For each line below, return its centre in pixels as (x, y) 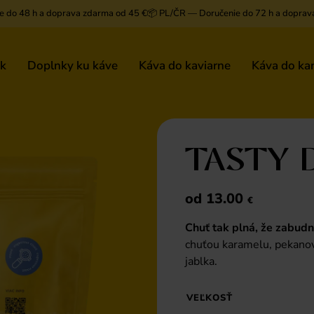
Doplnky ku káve (72, 66)
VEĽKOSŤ (210, 298)
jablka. (201, 262)
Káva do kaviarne (184, 66)
